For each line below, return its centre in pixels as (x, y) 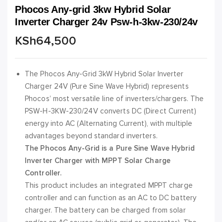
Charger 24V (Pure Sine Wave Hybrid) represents (107, 86)
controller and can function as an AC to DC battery (111, 198)
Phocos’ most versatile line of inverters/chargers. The (114, 99)
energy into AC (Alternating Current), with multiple (109, 124)
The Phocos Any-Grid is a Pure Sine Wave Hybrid (110, 148)
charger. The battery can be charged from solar (105, 210)
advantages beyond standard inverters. (91, 136)
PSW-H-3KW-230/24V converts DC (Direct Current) (111, 111)
